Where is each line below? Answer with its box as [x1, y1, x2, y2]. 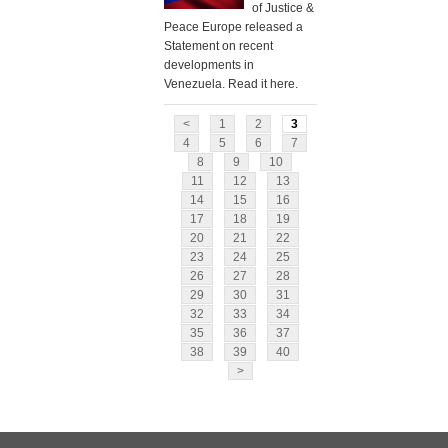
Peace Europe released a [163, 20, 303, 35]
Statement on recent [163, 39, 273, 54]
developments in [163, 58, 254, 73]
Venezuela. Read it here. [163, 77, 298, 92]
